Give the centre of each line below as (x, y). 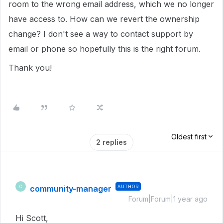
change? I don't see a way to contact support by (101, 34)
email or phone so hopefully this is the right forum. (105, 49)
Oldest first (189, 137)
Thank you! (30, 68)
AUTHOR (128, 186)
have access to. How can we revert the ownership (104, 19)
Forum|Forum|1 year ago (168, 199)
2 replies (111, 142)
